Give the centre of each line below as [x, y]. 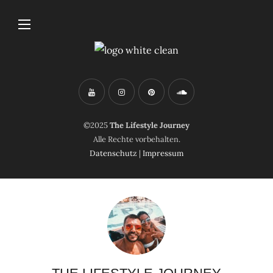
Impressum [163, 154]
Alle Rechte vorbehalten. [136, 140]
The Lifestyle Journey [150, 126]
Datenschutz [113, 154]
